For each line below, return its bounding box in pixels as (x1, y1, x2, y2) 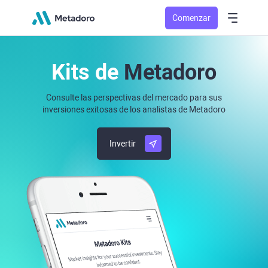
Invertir (109, 139, 136, 148)
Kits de (51, 60, 124, 85)
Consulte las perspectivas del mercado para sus (46, 93, 222, 102)
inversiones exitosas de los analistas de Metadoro (42, 105, 226, 114)
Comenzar (172, 13, 211, 23)
